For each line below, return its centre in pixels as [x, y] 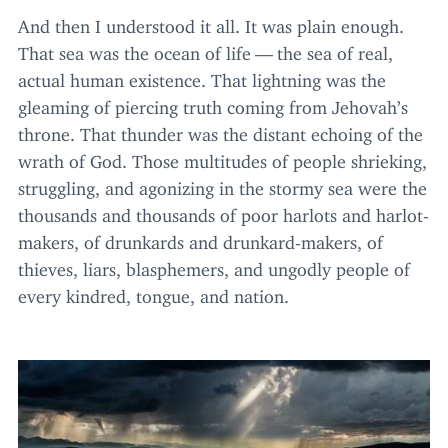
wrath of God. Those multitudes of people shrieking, [222, 157]
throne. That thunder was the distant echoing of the [220, 130]
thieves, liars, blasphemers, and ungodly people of [214, 265]
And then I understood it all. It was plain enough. [211, 22]
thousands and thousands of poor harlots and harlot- [223, 211]
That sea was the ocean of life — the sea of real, [205, 49]
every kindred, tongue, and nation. [153, 292]
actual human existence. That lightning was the [202, 76]
